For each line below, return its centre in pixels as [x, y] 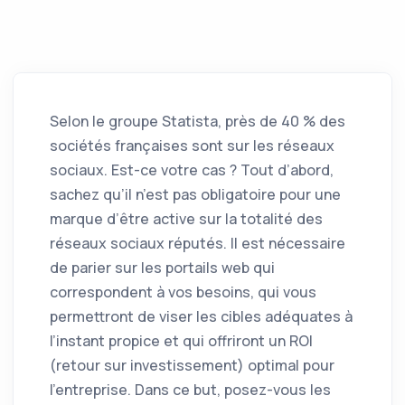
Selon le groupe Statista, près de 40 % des [198, 121]
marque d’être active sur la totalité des [186, 219]
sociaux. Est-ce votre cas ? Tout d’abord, [192, 170]
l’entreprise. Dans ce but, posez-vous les [190, 390]
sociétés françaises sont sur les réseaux [192, 146]
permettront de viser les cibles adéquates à [201, 316]
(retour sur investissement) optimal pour [192, 365]
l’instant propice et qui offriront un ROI [181, 341]
